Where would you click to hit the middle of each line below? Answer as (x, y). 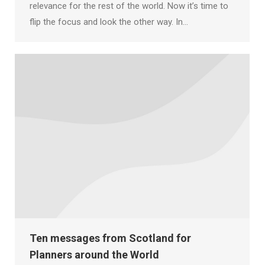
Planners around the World (94, 254)
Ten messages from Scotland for (110, 238)
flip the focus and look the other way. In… (109, 22)
